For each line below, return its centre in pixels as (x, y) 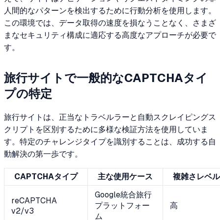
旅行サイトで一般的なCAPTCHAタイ (106, 78)
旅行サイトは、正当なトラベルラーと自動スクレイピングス (110, 117)
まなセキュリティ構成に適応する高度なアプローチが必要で (110, 35)
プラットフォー (122, 205)
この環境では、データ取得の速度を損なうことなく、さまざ (110, 23)
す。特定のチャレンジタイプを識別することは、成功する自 (110, 141)
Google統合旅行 (123, 194)
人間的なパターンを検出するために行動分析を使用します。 (110, 10)
